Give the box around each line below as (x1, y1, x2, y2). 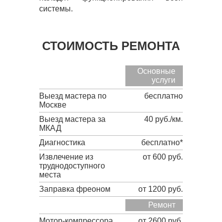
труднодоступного (39, 162, 105, 170)
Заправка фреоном (39, 185, 111, 193)
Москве (39, 101, 66, 109)
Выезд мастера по (39, 92, 107, 100)
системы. (39, 4, 73, 13)
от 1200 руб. (138, 185, 183, 193)
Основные (137, 67, 175, 75)
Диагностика (39, 138, 85, 147)
